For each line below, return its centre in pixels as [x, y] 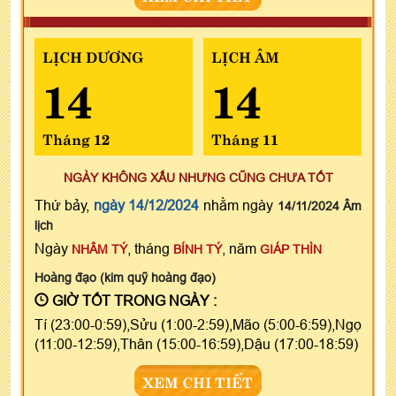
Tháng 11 [244, 137]
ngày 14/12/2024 [146, 205]
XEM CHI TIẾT [198, 381]
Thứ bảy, [64, 205]
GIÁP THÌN [291, 249]
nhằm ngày [238, 205]
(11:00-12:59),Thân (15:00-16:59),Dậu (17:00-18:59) [196, 343]
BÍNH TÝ [198, 249]
